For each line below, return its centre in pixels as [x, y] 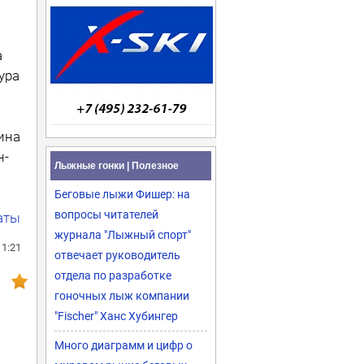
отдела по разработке [113, 275]
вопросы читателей [106, 214]
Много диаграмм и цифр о [123, 345]
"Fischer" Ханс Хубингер [116, 316]
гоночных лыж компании [122, 296]
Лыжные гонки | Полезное [117, 166]
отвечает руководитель [117, 255]
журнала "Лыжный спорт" [123, 235]
